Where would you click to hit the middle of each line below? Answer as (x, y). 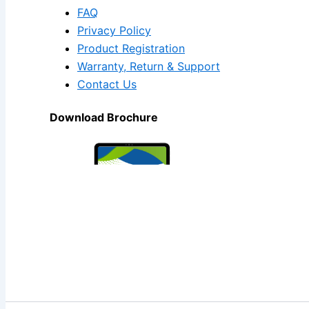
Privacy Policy (114, 31)
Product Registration (131, 49)
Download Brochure (104, 117)
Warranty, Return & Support (149, 67)
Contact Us (107, 84)
